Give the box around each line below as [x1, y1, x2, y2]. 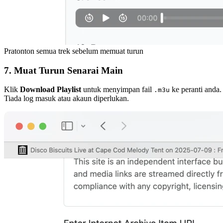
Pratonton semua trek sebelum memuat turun [4, 46, 143, 55]
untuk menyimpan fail [81, 85, 154, 94]
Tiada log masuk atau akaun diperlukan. [4, 94, 129, 103]
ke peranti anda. [170, 85, 222, 94]
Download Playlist [20, 85, 81, 94]
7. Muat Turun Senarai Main [4, 65, 123, 76]
